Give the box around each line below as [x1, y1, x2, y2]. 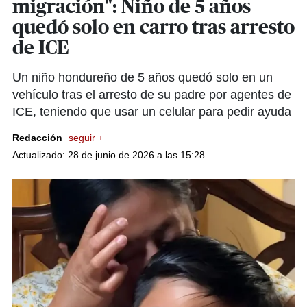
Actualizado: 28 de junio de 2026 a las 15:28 [12, 149, 205, 160]
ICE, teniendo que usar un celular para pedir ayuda [12, 105, 291, 119]
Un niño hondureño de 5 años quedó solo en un [12, 71, 273, 84]
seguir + [69, 132, 103, 143]
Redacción [12, 132, 65, 143]
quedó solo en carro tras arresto [12, 19, 295, 38]
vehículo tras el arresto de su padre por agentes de [12, 88, 291, 101]
